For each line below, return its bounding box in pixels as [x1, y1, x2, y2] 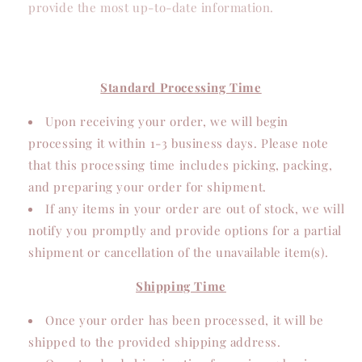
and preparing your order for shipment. [28, 179, 267, 195]
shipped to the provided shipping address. [28, 334, 281, 350]
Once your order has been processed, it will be [45, 312, 324, 328]
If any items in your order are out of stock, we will [45, 200, 345, 217]
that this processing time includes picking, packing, [28, 157, 333, 173]
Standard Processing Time [100, 79, 262, 95]
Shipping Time [136, 278, 226, 294]
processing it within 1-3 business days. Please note [28, 135, 329, 151]
